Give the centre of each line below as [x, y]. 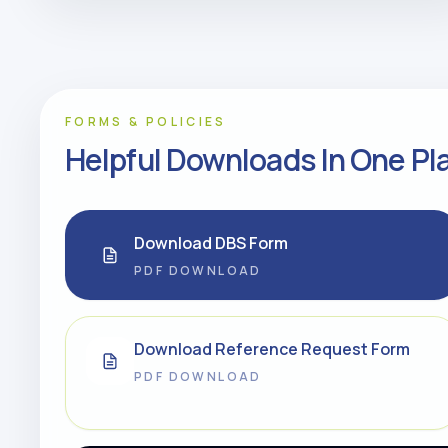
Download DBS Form [211, 243]
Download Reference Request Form [272, 349]
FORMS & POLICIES [146, 121]
